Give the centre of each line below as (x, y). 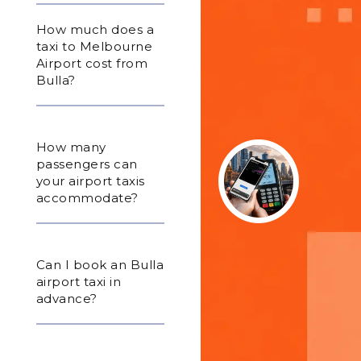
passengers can (87, 164)
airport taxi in (79, 282)
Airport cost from (92, 64)
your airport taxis (90, 181)
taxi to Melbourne (94, 47)
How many (71, 147)
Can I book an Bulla (100, 265)
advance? (66, 299)
